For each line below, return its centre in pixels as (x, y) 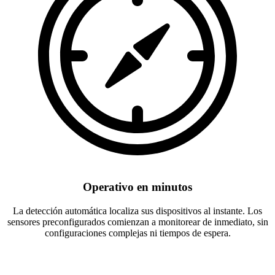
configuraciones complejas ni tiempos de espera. (137, 233)
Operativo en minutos (137, 187)
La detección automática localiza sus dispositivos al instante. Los (137, 211)
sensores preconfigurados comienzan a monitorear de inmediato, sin (137, 222)
